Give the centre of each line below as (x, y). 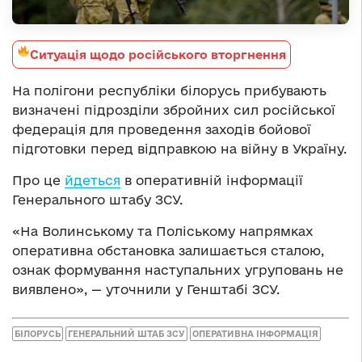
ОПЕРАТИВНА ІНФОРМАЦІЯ (255, 334)
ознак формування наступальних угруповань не (178, 269)
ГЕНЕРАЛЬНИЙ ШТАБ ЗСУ (126, 334)
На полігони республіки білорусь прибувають (169, 90)
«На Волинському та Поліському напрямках (163, 231)
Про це (38, 180)
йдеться (93, 180)
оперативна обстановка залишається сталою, (168, 250)
